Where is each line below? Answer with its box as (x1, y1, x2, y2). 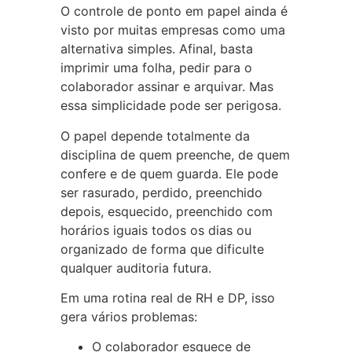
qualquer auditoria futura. (60, 259, 211, 276)
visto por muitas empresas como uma (60, 22, 285, 38)
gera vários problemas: (60, 309, 197, 325)
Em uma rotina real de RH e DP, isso (60, 290, 275, 306)
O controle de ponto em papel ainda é (60, 3, 288, 20)
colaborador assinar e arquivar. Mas (60, 79, 273, 95)
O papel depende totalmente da (60, 127, 250, 144)
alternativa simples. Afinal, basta (60, 41, 253, 57)
